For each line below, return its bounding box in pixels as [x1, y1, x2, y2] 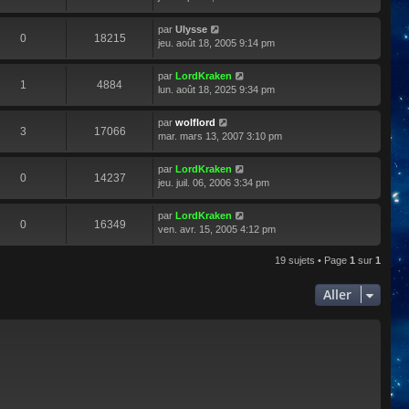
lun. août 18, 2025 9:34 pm [158, 83, 275, 95]
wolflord [175, 116, 215, 128]
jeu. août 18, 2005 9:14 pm [158, 37, 275, 48]
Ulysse [175, 23, 207, 35]
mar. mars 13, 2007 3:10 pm [158, 130, 282, 142]
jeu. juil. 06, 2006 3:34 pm [158, 176, 269, 188]
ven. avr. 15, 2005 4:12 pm [158, 223, 276, 235]
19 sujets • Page [275, 254, 350, 266]
